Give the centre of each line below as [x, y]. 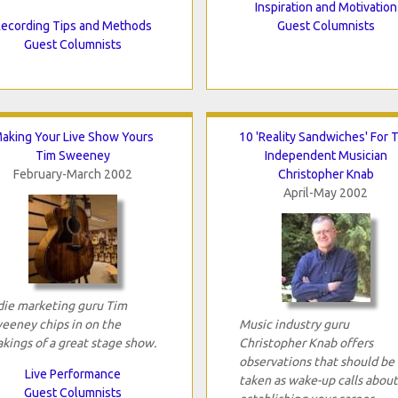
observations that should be [316, 361]
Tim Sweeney [72, 155]
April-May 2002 [326, 192]
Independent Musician [326, 155]
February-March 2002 [72, 174]
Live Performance [72, 374]
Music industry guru [294, 324]
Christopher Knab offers [306, 342]
